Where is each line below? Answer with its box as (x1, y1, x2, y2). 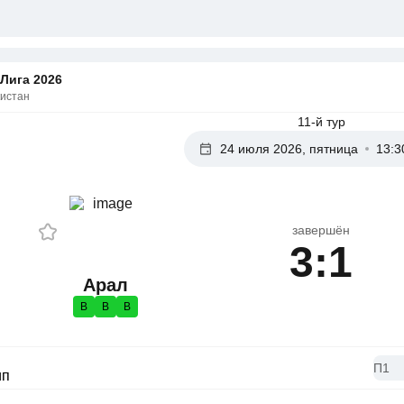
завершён (292, 222, 350, 237)
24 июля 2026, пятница (219, 142, 358, 156)
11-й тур (297, 115, 345, 129)
